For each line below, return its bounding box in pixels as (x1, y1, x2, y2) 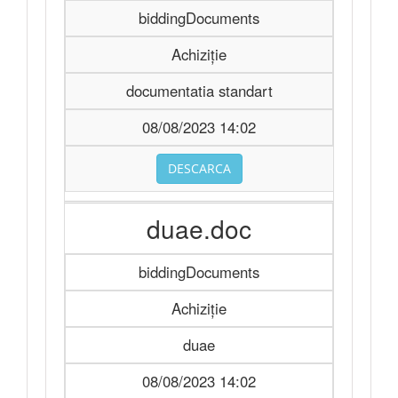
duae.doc (146, 211, 251, 246)
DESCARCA (168, 160, 231, 177)
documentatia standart (125, 80, 273, 101)
